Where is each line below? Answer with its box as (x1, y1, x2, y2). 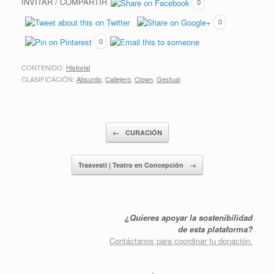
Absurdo (76, 74, 102, 84)
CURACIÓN (123, 128, 162, 138)
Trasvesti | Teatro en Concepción (78, 160, 185, 170)
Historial (66, 62, 90, 73)
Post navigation (21, 122, 76, 135)
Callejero (105, 74, 131, 84)
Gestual (157, 74, 180, 84)
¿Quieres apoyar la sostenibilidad (125, 212, 253, 224)
